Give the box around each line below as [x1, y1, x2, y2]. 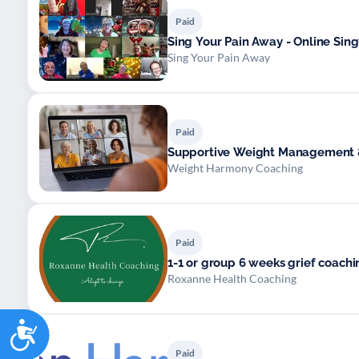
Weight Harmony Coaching [167, 160, 303, 175]
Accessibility [38, 315, 135, 337]
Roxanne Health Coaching [167, 271, 296, 285]
